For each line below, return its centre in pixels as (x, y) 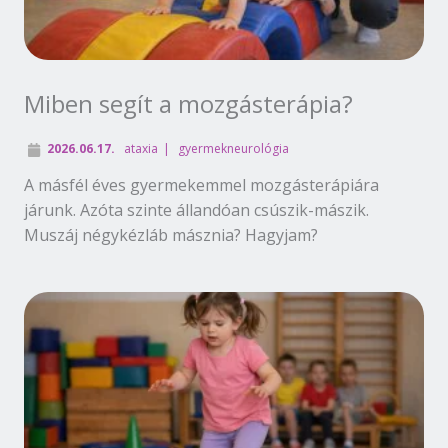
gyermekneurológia (233, 148)
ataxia (141, 148)
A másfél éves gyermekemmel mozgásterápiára (201, 184)
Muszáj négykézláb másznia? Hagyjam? (171, 234)
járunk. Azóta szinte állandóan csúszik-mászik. (196, 209)
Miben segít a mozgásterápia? (188, 103)
